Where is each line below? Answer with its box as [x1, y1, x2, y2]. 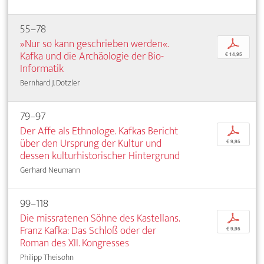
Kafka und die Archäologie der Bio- [20, 47, 164, 66]
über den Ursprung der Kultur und [20, 134, 161, 153]
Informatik [20, 60, 64, 78]
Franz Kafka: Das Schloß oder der [20, 222, 156, 240]
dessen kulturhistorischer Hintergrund [20, 147, 180, 166]
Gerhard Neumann [20, 163, 80, 177]
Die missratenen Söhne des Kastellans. [20, 209, 180, 228]
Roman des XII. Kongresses [20, 234, 129, 253]
